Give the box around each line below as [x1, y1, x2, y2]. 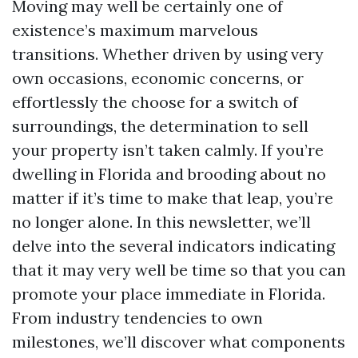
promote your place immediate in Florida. [12, 284, 325, 304]
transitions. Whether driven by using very [12, 44, 324, 64]
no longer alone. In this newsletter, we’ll [12, 212, 311, 232]
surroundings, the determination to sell [12, 116, 308, 136]
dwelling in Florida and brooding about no [12, 164, 326, 184]
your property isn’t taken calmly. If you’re [12, 140, 324, 160]
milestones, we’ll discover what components [12, 332, 345, 352]
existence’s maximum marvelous [12, 20, 258, 40]
